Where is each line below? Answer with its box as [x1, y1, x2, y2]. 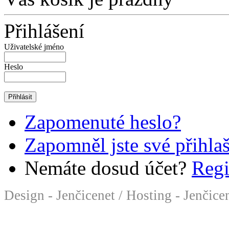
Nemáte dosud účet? [25, 156, 192, 179]
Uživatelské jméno [4, 42, 64, 51]
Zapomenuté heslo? [25, 110, 181, 133]
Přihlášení [4, 19, 84, 42]
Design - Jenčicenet [4, 187, 115, 203]
